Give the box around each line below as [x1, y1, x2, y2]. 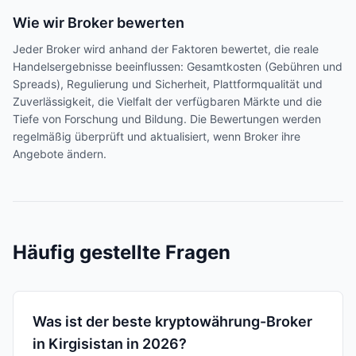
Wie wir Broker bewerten [13, 14, 184, 31]
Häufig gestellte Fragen [13, 241, 230, 264]
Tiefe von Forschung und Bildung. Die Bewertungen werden [13, 112, 321, 126]
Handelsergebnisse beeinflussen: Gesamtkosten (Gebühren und [13, 60, 342, 73]
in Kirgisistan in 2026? [33, 335, 187, 352]
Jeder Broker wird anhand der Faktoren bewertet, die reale [13, 42, 319, 56]
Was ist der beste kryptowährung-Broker [33, 313, 312, 330]
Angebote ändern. [13, 147, 106, 161]
